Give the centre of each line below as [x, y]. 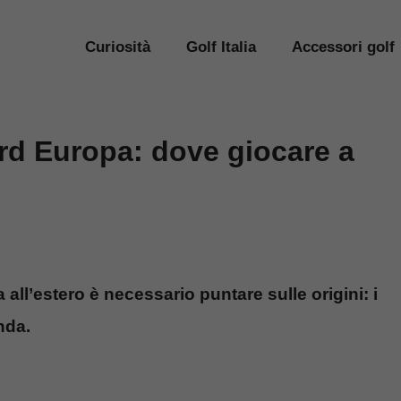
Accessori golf [343, 47]
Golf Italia [221, 47]
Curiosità [118, 47]
